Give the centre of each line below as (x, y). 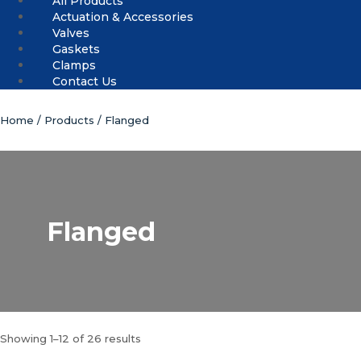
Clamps (74, 65)
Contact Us (85, 81)
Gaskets (76, 49)
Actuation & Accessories (123, 17)
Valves (71, 33)
